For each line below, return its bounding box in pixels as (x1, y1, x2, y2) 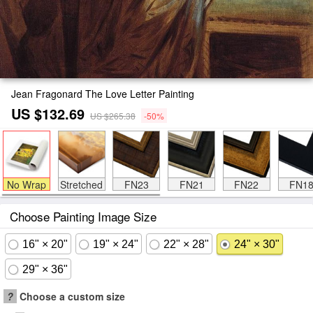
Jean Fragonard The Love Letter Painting (11, 87, 194, 101)
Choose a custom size (17, 289, 125, 303)
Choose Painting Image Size (10, 208, 156, 225)
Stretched (60, 177, 103, 191)
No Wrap (6, 177, 46, 191)
